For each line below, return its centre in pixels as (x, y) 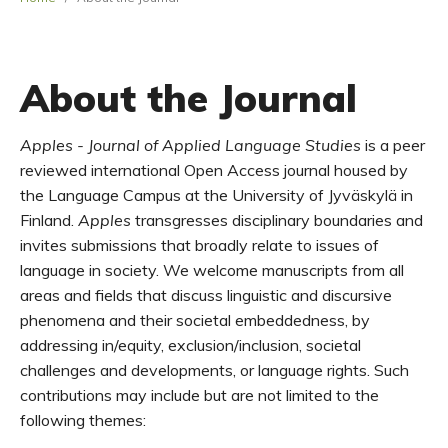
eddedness (305, 320)
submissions (116, 245)
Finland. (49, 220)
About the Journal (188, 98)
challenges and (75, 370)
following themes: (83, 420)
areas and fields (78, 295)
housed (362, 170)
